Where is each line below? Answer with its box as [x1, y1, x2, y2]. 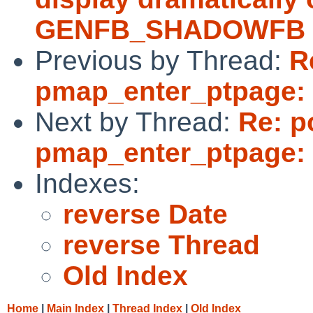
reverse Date [63, 198, 228, 229]
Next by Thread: [35, 106, 238, 137]
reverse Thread [63, 229, 260, 260]
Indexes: [35, 168, 140, 198]
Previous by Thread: [35, 45, 289, 75]
